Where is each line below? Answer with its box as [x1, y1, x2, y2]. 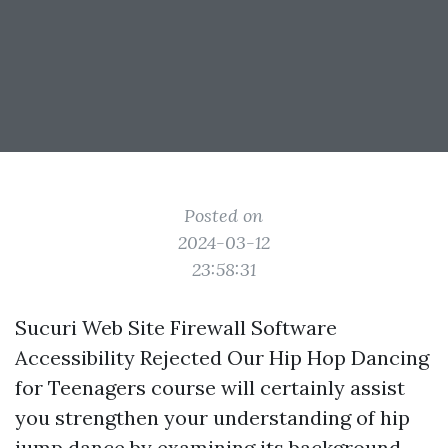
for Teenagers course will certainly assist [15, 375, 405, 400]
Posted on [184, 204, 264, 227]
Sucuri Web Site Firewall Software [15, 315, 337, 340]
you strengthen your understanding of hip [15, 405, 410, 430]
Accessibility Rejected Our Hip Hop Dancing [15, 345, 429, 370]
